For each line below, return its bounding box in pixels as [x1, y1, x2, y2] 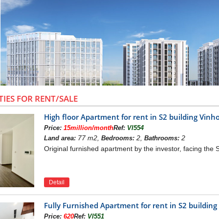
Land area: [44, 134, 76, 142]
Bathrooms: [144, 134, 179, 142]
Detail [48, 178, 65, 186]
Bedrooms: [101, 134, 134, 142]
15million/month [63, 124, 113, 131]
